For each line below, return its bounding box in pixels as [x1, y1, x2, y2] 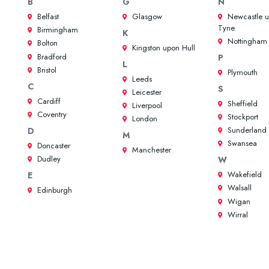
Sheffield [225, 97, 258, 109]
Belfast [35, 11, 59, 23]
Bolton [35, 37, 58, 49]
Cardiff [35, 95, 61, 107]
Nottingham [225, 35, 267, 47]
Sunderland [225, 124, 267, 136]
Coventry [35, 108, 67, 120]
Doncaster [35, 139, 70, 151]
